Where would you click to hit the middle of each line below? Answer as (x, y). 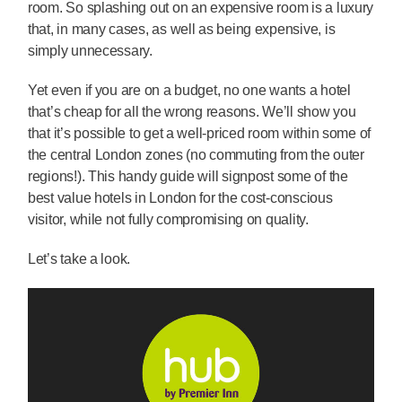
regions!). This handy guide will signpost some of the (188, 176)
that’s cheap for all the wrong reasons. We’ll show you (192, 111)
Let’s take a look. (79, 258)
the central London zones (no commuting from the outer (196, 154)
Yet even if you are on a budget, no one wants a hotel (189, 90)
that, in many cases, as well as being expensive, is (182, 29)
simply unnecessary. (90, 50)
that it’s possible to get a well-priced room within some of (200, 133)
